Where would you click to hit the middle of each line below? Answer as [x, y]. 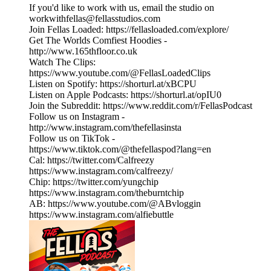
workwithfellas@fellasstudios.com [95, 19]
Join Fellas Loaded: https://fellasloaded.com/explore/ [129, 30]
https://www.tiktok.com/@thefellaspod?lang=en [120, 149]
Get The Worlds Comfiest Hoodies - [98, 41]
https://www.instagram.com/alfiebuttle [101, 215]
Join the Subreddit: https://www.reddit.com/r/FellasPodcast [141, 106]
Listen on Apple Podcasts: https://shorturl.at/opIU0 [125, 95]
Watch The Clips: [62, 62]
